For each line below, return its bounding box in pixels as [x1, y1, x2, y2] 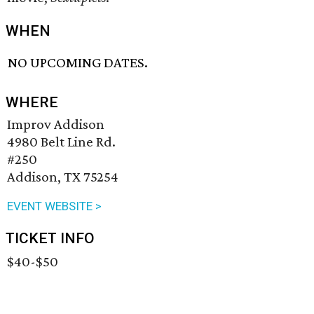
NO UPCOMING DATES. [8, 54, 149, 71]
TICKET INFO [6, 230, 95, 247]
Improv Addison [7, 116, 104, 133]
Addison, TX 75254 [7, 168, 118, 186]
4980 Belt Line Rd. [7, 133, 116, 151]
